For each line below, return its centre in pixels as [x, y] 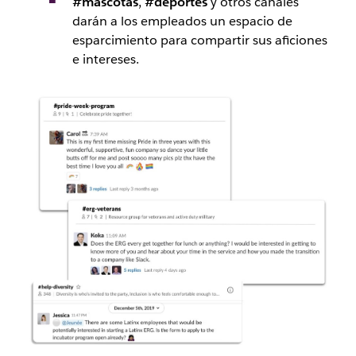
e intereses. [105, 59]
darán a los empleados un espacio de [182, 21]
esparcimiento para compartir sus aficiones [199, 40]
